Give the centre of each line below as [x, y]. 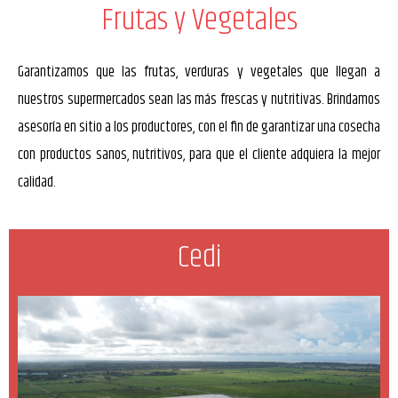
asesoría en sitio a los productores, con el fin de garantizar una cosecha [199, 127]
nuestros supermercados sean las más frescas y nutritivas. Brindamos [199, 99]
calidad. [38, 182]
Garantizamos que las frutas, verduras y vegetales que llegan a [199, 72]
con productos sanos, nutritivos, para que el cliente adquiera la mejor [199, 154]
